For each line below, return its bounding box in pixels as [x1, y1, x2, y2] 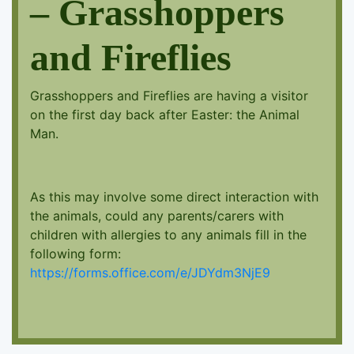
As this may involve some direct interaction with [30, 188, 318, 205]
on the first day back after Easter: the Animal [30, 106, 299, 122]
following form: [30, 245, 121, 262]
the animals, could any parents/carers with [30, 207, 284, 224]
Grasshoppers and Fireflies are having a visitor [30, 87, 308, 104]
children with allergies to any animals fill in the [30, 226, 307, 243]
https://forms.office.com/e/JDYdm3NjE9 [30, 264, 270, 281]
